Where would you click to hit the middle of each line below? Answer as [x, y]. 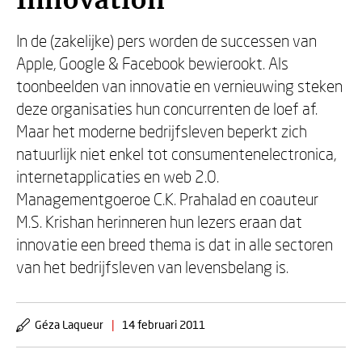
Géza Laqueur [69, 324]
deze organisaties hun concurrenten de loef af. [167, 108]
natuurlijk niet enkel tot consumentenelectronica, [176, 154]
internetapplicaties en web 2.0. [118, 176]
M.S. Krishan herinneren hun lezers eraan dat [159, 221]
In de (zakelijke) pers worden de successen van [166, 40]
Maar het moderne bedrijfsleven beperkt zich [162, 131]
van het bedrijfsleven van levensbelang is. [152, 267]
